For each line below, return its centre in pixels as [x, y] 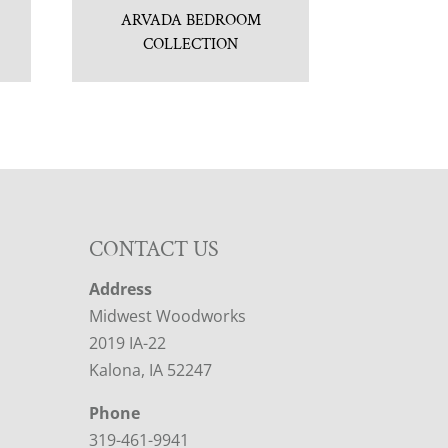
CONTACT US [154, 250]
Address [121, 289]
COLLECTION [191, 45]
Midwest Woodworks [168, 316]
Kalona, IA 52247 [151, 370]
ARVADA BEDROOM [190, 21]
